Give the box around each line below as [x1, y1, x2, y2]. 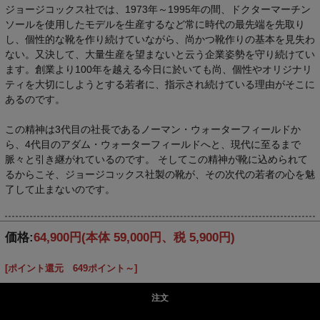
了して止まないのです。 [4, 183, 115, 195]
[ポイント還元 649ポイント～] [4, 264, 137, 274]
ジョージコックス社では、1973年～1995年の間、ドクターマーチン [4, 3, 311, 15]
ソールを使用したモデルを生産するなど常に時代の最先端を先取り [4, 18, 305, 30]
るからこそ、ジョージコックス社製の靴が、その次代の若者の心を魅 [4, 168, 315, 180]
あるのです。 [4, 93, 65, 105]
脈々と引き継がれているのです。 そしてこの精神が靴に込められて [4, 153, 308, 165]
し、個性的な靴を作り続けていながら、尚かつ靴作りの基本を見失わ [4, 33, 315, 45]
